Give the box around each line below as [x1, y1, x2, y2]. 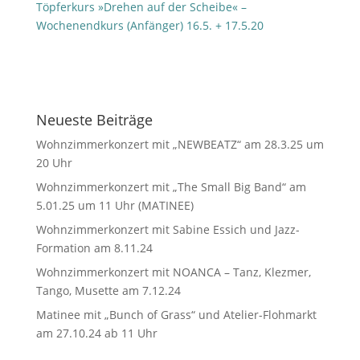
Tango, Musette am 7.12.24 [35, 283, 181, 298]
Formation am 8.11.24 [35, 240, 153, 256]
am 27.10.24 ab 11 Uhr [35, 325, 157, 341]
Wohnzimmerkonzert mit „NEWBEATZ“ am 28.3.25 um [35, 137, 324, 152]
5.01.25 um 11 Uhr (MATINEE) [35, 198, 194, 213]
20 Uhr [35, 155, 72, 170]
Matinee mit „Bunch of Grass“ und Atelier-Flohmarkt [35, 307, 317, 322]
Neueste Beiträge [35, 110, 153, 129]
